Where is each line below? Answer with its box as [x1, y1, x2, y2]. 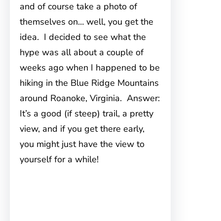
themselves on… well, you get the [20, 16, 153, 28]
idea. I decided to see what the [20, 31, 146, 43]
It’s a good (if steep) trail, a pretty [20, 108, 153, 119]
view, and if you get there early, [20, 123, 145, 135]
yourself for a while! [20, 153, 99, 165]
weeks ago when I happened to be [20, 62, 160, 74]
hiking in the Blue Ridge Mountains [20, 77, 159, 89]
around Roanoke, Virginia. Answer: [20, 92, 160, 104]
